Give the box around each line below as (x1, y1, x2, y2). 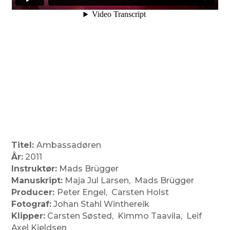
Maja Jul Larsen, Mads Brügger (63, 176, 195, 185)
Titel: (11, 140, 37, 150)
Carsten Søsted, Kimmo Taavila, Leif (45, 211, 202, 221)
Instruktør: (11, 164, 57, 174)
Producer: (11, 187, 57, 197)
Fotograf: (11, 199, 52, 209)
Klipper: (11, 211, 46, 221)
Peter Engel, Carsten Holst (57, 187, 169, 197)
